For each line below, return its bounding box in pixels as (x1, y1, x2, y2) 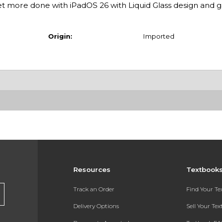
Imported (142, 32, 174, 40)
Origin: (48, 32, 72, 40)
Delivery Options (73, 202, 119, 210)
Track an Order (73, 185, 114, 193)
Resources (73, 166, 111, 174)
